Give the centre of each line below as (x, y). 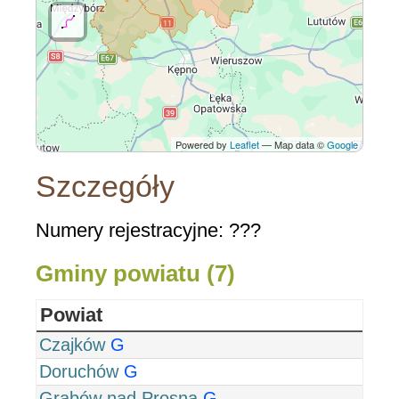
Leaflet (244, 144)
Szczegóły (105, 187)
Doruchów (79, 371)
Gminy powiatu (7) (135, 273)
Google (342, 144)
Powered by (203, 144)
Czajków (72, 344)
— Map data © (293, 144)
